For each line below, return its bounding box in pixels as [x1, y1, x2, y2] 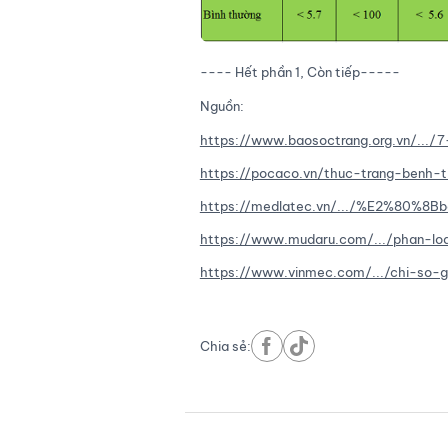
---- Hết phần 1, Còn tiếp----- [199, 64, 400, 81]
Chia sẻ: [199, 338, 251, 355]
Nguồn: [199, 98, 247, 115]
